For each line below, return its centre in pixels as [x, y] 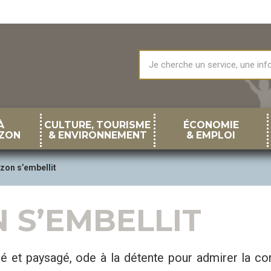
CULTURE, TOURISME [98, 125]
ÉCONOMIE [211, 125]
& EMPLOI [211, 135]
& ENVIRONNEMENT [97, 135]
